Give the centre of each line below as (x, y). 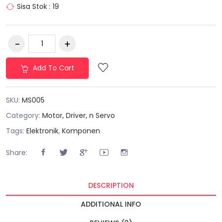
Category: (24, 116)
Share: (17, 152)
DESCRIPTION (111, 186)
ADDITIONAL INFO (111, 204)
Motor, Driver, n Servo (79, 116)
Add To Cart (53, 68)
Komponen (81, 131)
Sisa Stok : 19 (38, 7)
